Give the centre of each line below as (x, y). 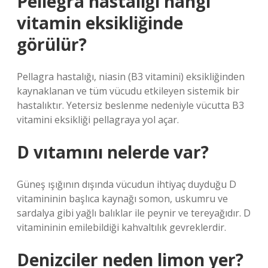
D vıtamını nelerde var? (113, 152)
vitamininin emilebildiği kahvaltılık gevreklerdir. (121, 227)
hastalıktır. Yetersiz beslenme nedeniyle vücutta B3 (130, 105)
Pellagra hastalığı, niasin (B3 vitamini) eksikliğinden (131, 77)
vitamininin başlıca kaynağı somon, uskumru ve (122, 199)
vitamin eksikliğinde (100, 23)
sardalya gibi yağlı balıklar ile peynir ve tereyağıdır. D (134, 213)
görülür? (52, 44)
